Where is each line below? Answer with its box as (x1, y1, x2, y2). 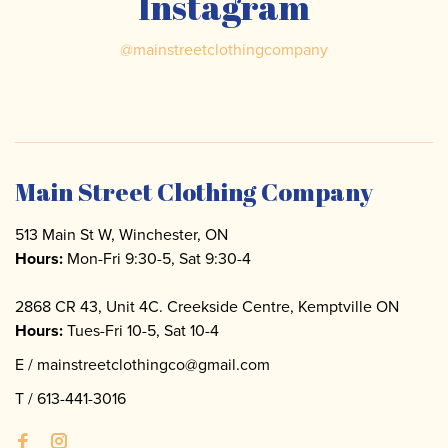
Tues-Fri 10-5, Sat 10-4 (67, 318, 219, 342)
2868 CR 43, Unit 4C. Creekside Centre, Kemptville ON (15, 294, 399, 318)
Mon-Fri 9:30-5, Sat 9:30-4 (63, 246, 251, 270)
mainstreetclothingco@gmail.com (37, 352, 270, 376)
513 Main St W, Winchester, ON (15, 222, 228, 246)
